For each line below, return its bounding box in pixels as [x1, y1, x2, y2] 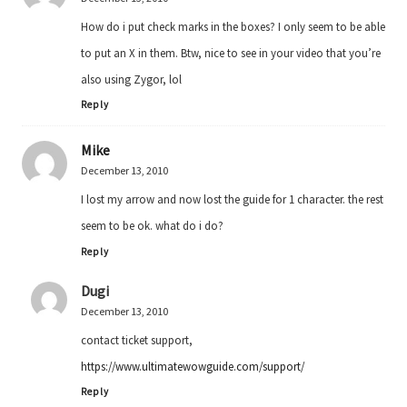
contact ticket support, [81, 332, 193, 347]
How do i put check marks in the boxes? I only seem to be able [81, 19, 385, 35]
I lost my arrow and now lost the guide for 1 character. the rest [81, 192, 383, 207]
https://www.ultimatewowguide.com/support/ [81, 358, 304, 373]
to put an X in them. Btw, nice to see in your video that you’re [81, 45, 381, 61]
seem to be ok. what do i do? [81, 218, 223, 233]
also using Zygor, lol [81, 72, 182, 87]
